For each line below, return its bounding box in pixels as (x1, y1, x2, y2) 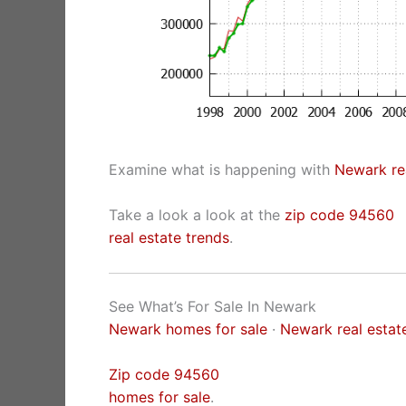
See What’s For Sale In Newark (109, 296, 316, 315)
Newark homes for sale (109, 319, 267, 338)
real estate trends (109, 228, 229, 247)
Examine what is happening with (109, 159, 334, 179)
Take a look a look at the (109, 206, 285, 225)
